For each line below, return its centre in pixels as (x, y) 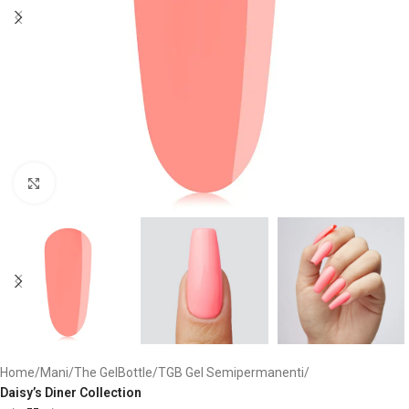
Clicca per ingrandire (112, 183)
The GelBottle (113, 373)
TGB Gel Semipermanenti (231, 373)
